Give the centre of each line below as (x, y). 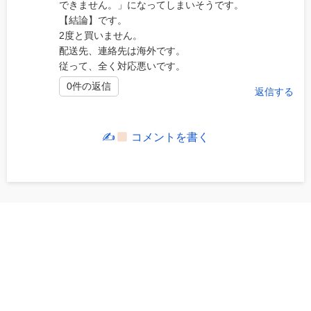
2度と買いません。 (101, 36)
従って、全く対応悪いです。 (122, 66)
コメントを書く (168, 137)
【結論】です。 (93, 20)
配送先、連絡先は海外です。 (122, 51)
